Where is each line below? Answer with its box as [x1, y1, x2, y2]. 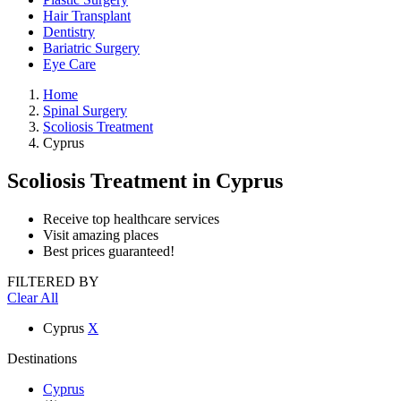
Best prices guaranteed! [43, 243, 175, 259]
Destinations [7, 350, 77, 366]
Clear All [7, 289, 58, 305]
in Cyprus [192, 168, 283, 192]
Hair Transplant [43, 8, 131, 23]
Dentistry [43, 24, 95, 39]
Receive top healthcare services [43, 210, 219, 226]
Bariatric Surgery [43, 40, 140, 55]
